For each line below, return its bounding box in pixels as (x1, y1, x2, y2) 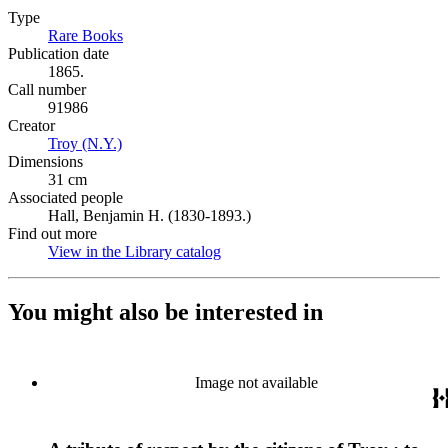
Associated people (8, 189, 123, 206)
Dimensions (8, 153, 83, 170)
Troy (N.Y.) (48, 135, 122, 152)
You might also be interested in (8, 298, 323, 325)
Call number (8, 81, 86, 98)
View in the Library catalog (48, 243, 221, 260)
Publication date (8, 45, 109, 62)
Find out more (8, 225, 97, 242)
